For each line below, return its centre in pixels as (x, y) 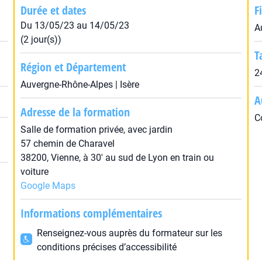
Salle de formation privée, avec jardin (96, 130)
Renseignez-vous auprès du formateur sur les (129, 233)
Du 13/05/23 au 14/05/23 (75, 25)
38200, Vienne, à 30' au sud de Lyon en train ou (117, 158)
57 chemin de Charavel (67, 144)
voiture (34, 172)
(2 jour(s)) (41, 39)
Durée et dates (53, 10)
